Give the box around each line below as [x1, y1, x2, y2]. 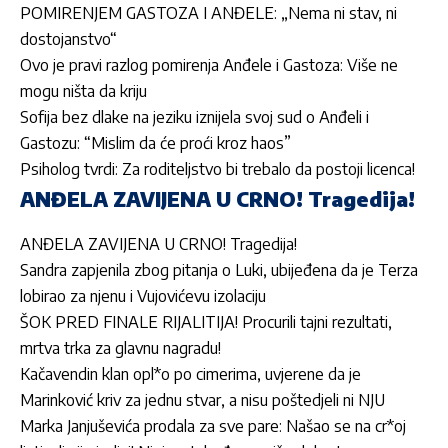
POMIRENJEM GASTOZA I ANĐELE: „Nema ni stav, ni [20, 3, 397, 24]
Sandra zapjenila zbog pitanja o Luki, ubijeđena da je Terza [20, 260, 418, 281]
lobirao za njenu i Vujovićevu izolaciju [20, 286, 266, 307]
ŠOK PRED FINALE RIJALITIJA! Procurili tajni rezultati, [20, 312, 392, 333]
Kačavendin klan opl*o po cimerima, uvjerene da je [20, 364, 361, 385]
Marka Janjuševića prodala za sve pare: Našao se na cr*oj [20, 416, 406, 437]
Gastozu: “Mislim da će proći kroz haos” [20, 133, 291, 154]
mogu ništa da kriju [20, 81, 147, 102]
